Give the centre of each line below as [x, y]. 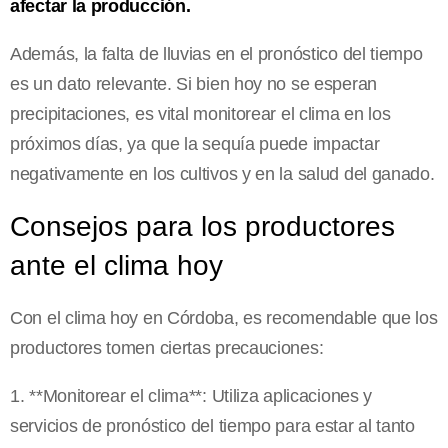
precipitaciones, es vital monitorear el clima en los [200, 113]
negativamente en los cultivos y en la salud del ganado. [222, 173]
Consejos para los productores [202, 226]
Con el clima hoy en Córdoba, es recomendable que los [224, 317]
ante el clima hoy [116, 265]
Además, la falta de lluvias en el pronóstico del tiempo [216, 53]
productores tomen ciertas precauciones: [167, 347]
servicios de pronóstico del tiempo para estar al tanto [212, 425]
